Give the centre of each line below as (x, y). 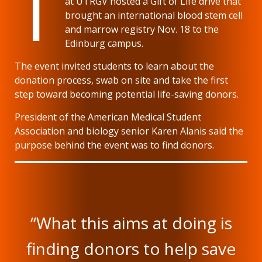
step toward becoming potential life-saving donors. (127, 94)
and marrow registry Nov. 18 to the (142, 29)
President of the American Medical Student (108, 117)
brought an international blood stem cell (154, 15)
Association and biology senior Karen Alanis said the (129, 131)
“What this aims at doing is (131, 223)
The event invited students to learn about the (114, 66)
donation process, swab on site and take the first (121, 80)
